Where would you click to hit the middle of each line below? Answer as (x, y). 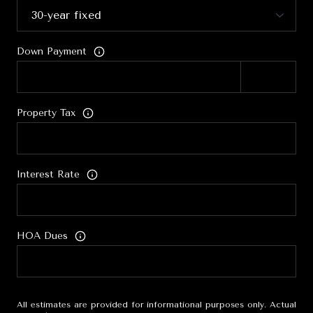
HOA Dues (42, 236)
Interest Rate (48, 175)
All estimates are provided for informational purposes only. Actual (156, 304)
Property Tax (46, 113)
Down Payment (52, 52)
